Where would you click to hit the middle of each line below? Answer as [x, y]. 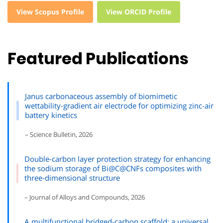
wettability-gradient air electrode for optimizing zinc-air [119, 106]
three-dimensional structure [72, 178]
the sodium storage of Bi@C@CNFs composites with [113, 168]
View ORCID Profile [139, 11]
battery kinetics [51, 115]
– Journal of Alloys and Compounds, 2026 [85, 197]
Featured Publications [98, 59]
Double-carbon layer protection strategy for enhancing [118, 159]
